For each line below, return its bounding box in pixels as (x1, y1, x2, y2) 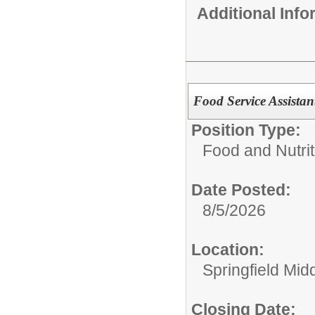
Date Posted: (191, 181, 291, 200)
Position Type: (191, 121, 301, 140)
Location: (191, 240, 264, 259)
